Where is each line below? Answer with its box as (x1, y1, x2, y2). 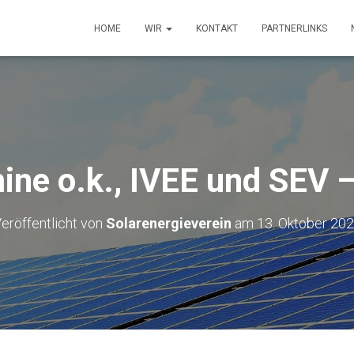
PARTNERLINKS (262, 23, 327, 34)
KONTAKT (196, 23, 238, 34)
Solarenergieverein (105, 215, 232, 232)
